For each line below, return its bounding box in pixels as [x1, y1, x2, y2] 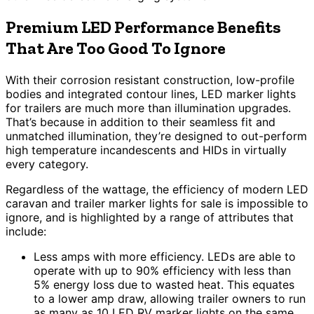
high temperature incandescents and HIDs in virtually [6, 142, 287, 157]
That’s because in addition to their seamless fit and [6, 114, 275, 129]
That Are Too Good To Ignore [6, 38, 226, 58]
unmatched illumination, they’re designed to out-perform [6, 128, 307, 143]
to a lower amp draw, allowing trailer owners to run [34, 291, 306, 306]
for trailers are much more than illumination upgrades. [6, 100, 291, 115]
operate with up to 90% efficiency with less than [34, 263, 291, 278]
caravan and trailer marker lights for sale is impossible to [6, 196, 308, 210]
